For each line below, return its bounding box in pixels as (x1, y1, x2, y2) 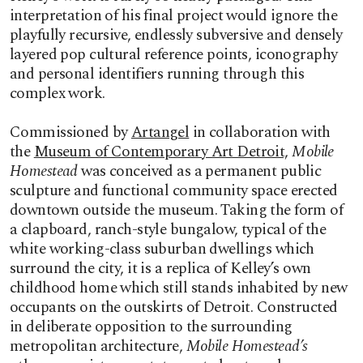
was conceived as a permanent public (77, 160, 322, 183)
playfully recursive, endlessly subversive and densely (10, 23, 343, 47)
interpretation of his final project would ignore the (10, 4, 338, 28)
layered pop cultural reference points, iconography (10, 43, 338, 66)
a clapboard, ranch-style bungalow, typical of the (10, 218, 327, 241)
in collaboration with (189, 121, 331, 144)
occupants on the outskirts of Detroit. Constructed (10, 296, 338, 319)
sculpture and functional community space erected (10, 179, 338, 203)
